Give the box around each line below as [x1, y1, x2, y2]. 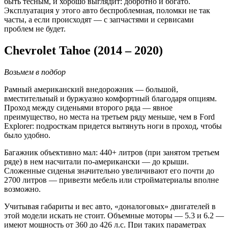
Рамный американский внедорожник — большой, [4, 85, 178, 94]
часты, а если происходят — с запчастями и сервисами [4, 15, 194, 24]
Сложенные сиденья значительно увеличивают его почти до [4, 166, 214, 176]
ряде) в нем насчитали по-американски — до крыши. [4, 157, 189, 166]
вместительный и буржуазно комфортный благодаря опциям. [4, 94, 217, 103]
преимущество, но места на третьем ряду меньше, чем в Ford [4, 112, 215, 122]
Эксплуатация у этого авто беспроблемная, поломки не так [4, 6, 210, 15]
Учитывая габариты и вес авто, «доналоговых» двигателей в [4, 202, 216, 211]
